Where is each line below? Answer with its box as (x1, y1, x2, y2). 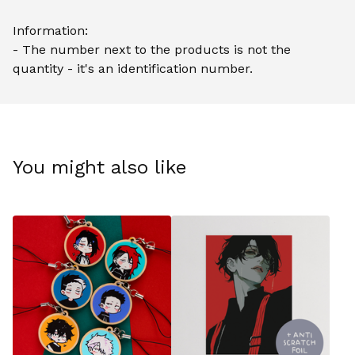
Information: (13, 22, 88, 38)
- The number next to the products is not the (13, 41, 291, 57)
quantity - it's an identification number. (13, 60, 253, 76)
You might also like (13, 156, 186, 178)
